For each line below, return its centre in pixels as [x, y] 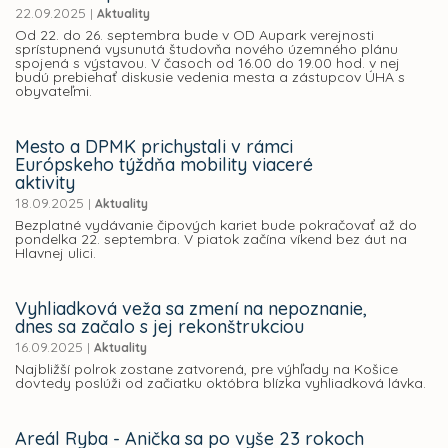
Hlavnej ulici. [55, 253]
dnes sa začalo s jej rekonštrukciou [159, 327]
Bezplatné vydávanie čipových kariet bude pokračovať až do [216, 225]
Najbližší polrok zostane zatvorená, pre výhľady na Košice [206, 369]
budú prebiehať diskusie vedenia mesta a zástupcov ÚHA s [210, 77]
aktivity [45, 183]
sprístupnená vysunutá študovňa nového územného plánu [206, 49]
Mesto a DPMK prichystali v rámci [154, 147]
